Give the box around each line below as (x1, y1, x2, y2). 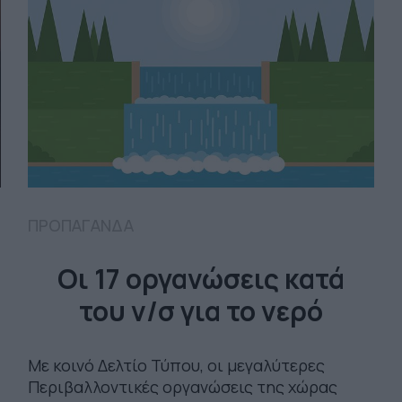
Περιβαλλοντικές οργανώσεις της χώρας (27, 375, 337, 398)
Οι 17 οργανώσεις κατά (57, 259, 345, 297)
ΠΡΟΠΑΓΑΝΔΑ (27, 214, 134, 236)
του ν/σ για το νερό (78, 292, 323, 329)
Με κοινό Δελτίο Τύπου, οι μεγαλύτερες (27, 354, 325, 376)
